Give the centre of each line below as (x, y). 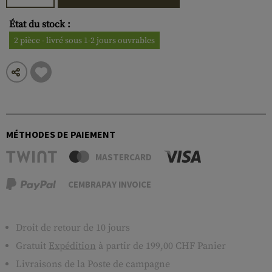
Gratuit (32, 246)
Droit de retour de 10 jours (73, 228)
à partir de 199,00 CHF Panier (161, 246)
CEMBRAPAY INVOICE (109, 184)
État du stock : (40, 24)
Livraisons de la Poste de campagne (93, 264)
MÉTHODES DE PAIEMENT (61, 134)
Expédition (72, 246)
